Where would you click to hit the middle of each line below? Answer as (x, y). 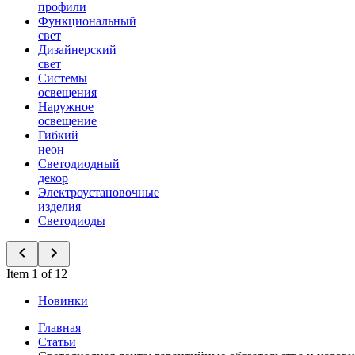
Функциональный (87, 21)
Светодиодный (79, 164)
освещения (67, 92)
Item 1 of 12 (37, 274)
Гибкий (58, 135)
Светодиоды (72, 221)
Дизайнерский (77, 50)
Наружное (66, 107)
